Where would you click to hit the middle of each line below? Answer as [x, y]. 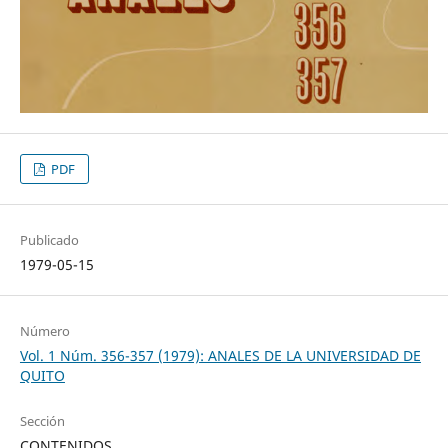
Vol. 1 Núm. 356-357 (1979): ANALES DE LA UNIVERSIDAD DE [220, 355]
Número [44, 330]
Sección [42, 420]
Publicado [49, 239]
